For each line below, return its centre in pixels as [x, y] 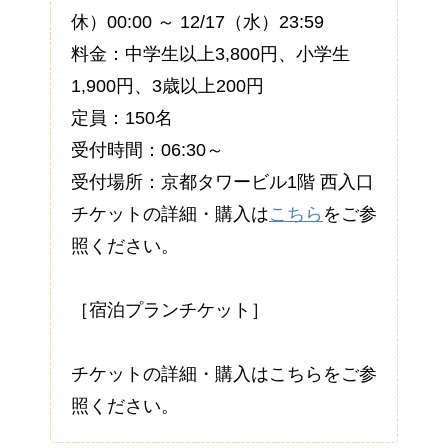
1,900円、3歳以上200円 [167, 86]
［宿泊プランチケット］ [170, 310]
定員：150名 [122, 118]
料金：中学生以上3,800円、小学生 [210, 54]
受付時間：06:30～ [147, 150]
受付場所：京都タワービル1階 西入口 [222, 182]
